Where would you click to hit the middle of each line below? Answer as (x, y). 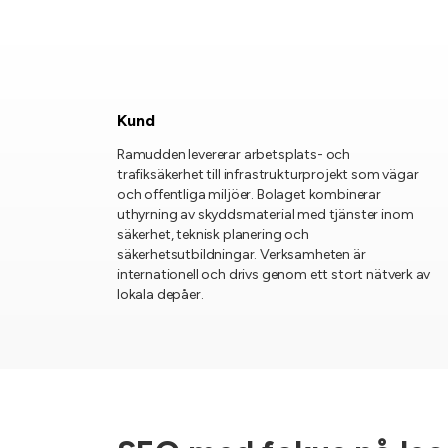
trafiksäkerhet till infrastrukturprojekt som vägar (268, 174)
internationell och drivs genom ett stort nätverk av (274, 274)
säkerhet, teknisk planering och (213, 234)
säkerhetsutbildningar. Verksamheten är (241, 254)
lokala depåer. (160, 294)
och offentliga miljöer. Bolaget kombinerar (249, 194)
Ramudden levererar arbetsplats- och (234, 154)
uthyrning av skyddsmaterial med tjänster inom (265, 214)
